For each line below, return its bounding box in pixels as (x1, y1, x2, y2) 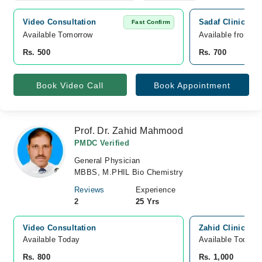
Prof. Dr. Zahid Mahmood (74, 126, 183, 136)
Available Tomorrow (22, 30, 95, 39)
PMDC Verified (74, 139, 130, 147)
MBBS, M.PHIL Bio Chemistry (74, 168, 184, 177)
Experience (135, 185, 176, 194)
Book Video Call (36, 81, 104, 90)
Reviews (74, 185, 105, 194)
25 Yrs (135, 197, 160, 206)
